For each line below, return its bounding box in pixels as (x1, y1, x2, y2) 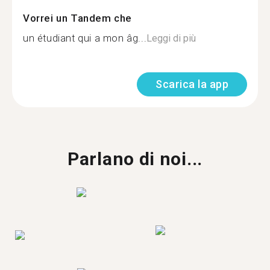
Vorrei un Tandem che (23, 12, 132, 24)
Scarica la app (155, 78, 228, 90)
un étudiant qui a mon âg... (23, 33, 147, 44)
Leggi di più (146, 33, 196, 44)
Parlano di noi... (67, 148, 202, 169)
